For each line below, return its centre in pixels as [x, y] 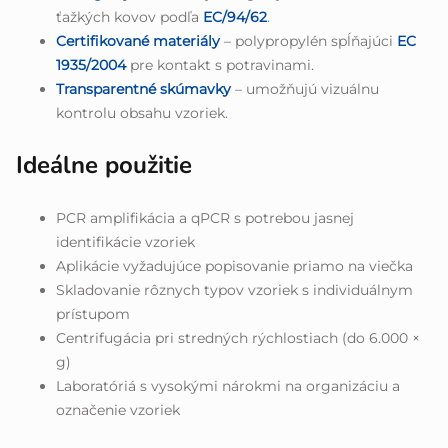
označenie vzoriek [118, 410]
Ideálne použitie [104, 165]
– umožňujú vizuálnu [305, 89]
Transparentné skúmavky [143, 89]
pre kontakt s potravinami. [220, 65]
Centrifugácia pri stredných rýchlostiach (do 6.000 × [238, 338]
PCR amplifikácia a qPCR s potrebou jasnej [205, 218]
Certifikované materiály [138, 41]
